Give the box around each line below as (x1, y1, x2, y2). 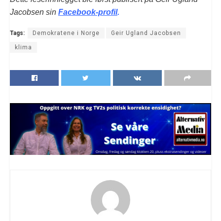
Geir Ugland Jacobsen (111, 29, 181, 37)
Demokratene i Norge (33, 29, 100, 37)
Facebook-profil (58, 7, 117, 16)
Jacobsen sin (10, 7, 58, 16)
